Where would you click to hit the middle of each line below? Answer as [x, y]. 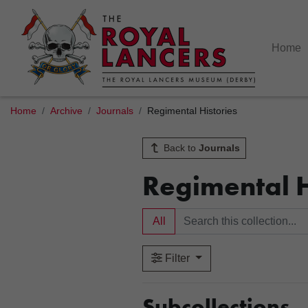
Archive [66, 111]
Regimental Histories [192, 111]
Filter [177, 258]
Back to [179, 148]
